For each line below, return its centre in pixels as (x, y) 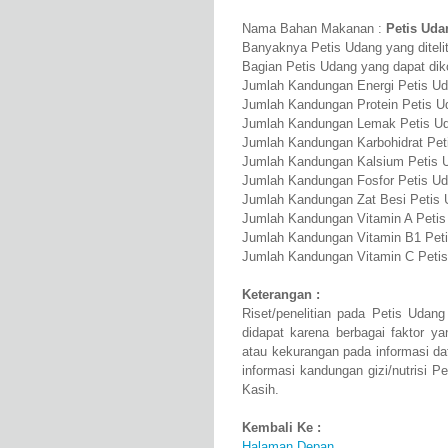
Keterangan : (281, 295)
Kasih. (260, 390)
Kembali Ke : (281, 428)
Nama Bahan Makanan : (314, 29)
